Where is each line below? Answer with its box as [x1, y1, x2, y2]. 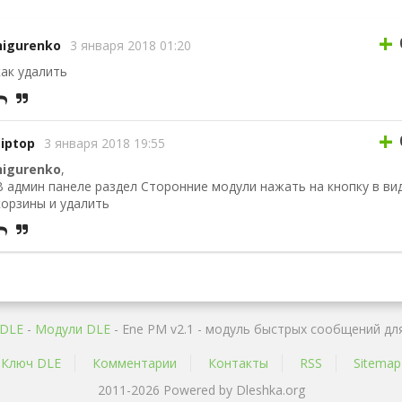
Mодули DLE [35, 320, 110, 338]
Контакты [208, 354, 268, 372]
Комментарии [92, 354, 177, 372]
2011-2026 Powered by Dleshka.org [97, 381, 305, 399]
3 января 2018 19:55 [44, 135, 165, 153]
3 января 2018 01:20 [70, 37, 191, 55]
